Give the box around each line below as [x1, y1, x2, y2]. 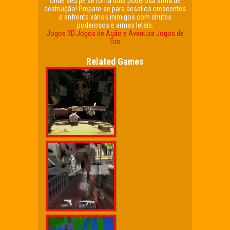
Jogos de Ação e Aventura [76, 29, 155, 37]
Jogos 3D [46, 29, 75, 37]
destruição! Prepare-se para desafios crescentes [44, 5, 186, 13]
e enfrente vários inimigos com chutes [59, 13, 171, 21]
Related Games [86, 56, 144, 67]
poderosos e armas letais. [76, 21, 154, 29]
